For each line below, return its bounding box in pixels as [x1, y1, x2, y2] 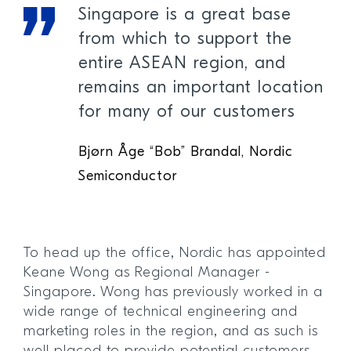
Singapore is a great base [78, 6, 291, 25]
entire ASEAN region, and [78, 55, 286, 74]
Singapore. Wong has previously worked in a [24, 285, 323, 301]
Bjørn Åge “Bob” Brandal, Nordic [78, 145, 293, 161]
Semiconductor [78, 169, 178, 185]
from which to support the [78, 31, 292, 49]
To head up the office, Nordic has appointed [24, 246, 326, 262]
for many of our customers [78, 103, 295, 122]
